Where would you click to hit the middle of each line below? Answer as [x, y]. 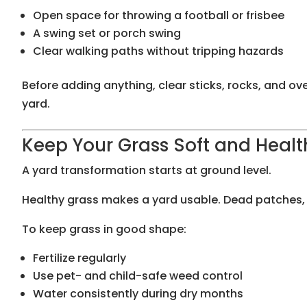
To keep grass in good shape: [104, 230]
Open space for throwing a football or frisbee [159, 16]
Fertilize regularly [79, 258]
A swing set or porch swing [107, 34]
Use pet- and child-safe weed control [138, 276]
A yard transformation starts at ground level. [147, 171]
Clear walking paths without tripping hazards [158, 51]
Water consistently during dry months [138, 294]
